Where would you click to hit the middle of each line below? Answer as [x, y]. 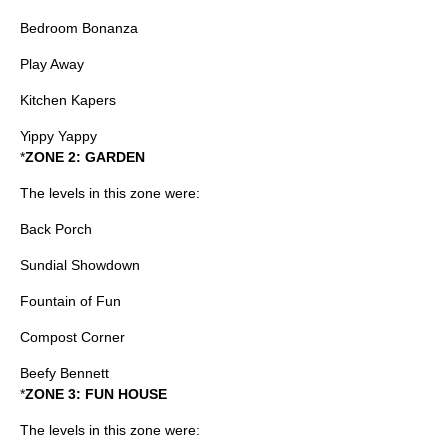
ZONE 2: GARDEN [85, 157]
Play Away [52, 64]
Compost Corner [72, 337]
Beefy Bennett [64, 373]
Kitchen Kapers [68, 100]
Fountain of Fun [70, 301]
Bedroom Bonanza [79, 28]
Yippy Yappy [58, 136]
